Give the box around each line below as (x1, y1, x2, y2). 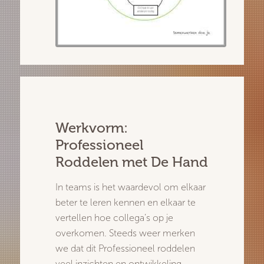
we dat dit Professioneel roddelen (55, 242, 195, 254)
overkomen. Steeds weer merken (55, 227, 195, 239)
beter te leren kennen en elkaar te (55, 196, 196, 208)
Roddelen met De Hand (55, 153, 208, 170)
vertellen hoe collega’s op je (55, 212, 173, 223)
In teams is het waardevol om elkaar (55, 181, 206, 193)
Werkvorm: (55, 118, 128, 136)
